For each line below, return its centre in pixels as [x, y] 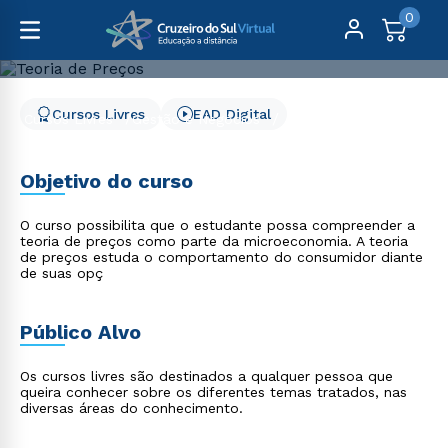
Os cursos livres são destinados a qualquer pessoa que [206, 376]
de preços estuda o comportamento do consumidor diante [221, 257]
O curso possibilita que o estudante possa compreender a [217, 225]
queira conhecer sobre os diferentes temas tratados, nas [213, 392]
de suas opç [61, 273]
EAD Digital [232, 114]
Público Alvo [80, 332]
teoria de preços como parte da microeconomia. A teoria [214, 241]
